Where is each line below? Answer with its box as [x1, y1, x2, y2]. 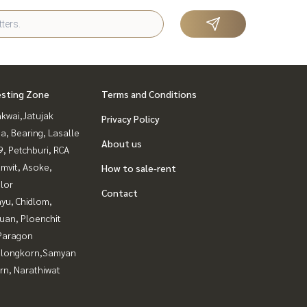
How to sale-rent [101, 162, 176, 174]
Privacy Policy [101, 112, 160, 125]
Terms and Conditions [101, 88, 197, 100]
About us [101, 137, 142, 149]
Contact [101, 186, 138, 199]
